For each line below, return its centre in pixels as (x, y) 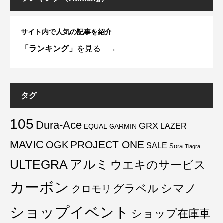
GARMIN (123, 126)
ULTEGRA (39, 164)
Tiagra (192, 146)
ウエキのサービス (158, 165)
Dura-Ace (59, 125)
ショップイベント (70, 212)
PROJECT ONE (107, 144)
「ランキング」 (49, 48)
